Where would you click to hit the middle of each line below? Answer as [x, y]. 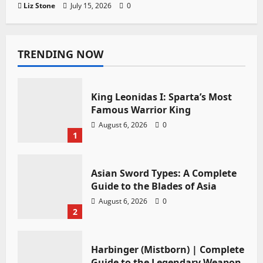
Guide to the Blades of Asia [154, 186]
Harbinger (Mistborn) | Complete [168, 249]
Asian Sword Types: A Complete [164, 173]
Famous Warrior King [141, 109]
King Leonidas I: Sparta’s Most [161, 97]
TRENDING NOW [60, 54]
